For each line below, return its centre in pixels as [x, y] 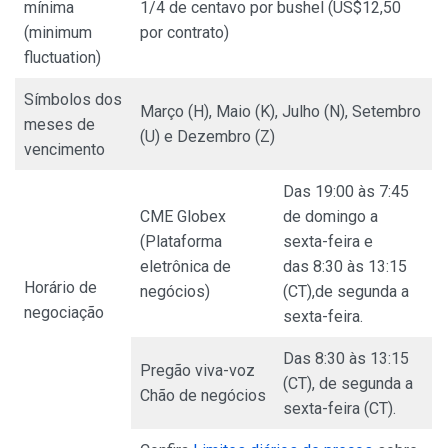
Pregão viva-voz [197, 370]
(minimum [58, 32]
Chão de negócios [203, 395]
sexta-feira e [330, 241]
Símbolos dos [73, 99]
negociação [64, 312]
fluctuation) [62, 57]
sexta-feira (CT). [339, 408]
